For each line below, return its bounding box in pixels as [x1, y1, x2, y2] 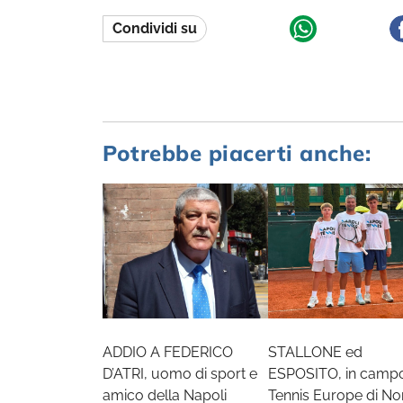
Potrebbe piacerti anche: [103, 139, 371, 166]
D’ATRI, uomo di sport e [103, 365, 257, 382]
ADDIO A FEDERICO [103, 344, 233, 361]
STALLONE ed [268, 344, 363, 361]
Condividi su [112, 20, 197, 37]
